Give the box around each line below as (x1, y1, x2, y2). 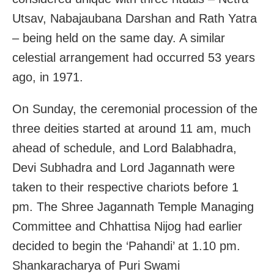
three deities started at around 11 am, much (12, 122, 251, 136)
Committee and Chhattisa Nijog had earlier (12, 220, 242, 234)
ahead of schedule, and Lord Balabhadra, (12, 141, 237, 155)
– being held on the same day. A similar (12, 31, 225, 45)
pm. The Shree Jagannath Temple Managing (12, 200, 254, 214)
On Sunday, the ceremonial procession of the (12, 102, 257, 116)
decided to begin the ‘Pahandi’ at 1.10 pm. (12, 239, 240, 253)
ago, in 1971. (12, 70, 83, 84)
